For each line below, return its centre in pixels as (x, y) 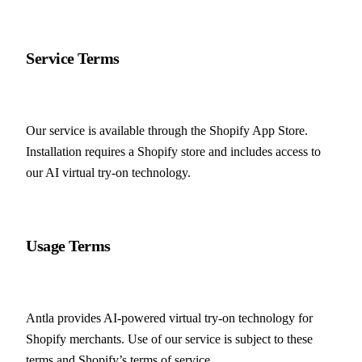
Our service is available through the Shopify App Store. (167, 131)
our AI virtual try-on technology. (108, 173)
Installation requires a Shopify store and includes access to (173, 152)
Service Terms (73, 58)
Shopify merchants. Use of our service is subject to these (169, 339)
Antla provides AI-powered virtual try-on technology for (169, 318)
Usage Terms (68, 245)
